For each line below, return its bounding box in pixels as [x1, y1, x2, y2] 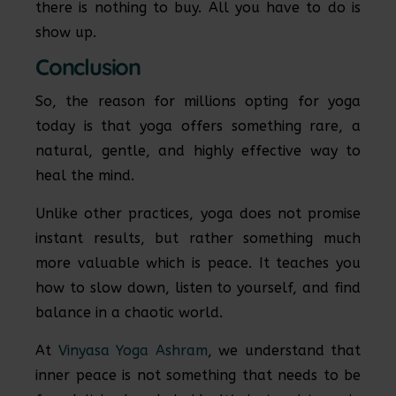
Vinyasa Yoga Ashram [57, 342, 208, 359]
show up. [35, 24, 96, 41]
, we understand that [207, 342, 361, 359]
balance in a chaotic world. [35, 304, 227, 321]
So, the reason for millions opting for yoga [35, 93, 361, 110]
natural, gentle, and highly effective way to [35, 142, 361, 159]
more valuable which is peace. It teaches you [35, 255, 361, 271]
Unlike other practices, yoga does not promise [35, 205, 361, 222]
